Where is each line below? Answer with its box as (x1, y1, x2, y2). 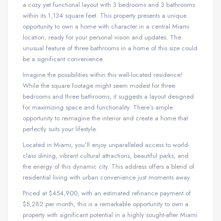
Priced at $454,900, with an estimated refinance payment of (23, 188, 191, 198)
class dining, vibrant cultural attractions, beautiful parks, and (23, 150, 188, 160)
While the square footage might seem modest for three (23, 80, 175, 90)
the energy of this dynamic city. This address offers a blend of (23, 161, 194, 171)
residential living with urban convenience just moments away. (23, 172, 191, 182)
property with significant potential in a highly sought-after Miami (23, 210, 197, 220)
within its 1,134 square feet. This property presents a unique (23, 11, 186, 20)
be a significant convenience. (23, 54, 104, 64)
